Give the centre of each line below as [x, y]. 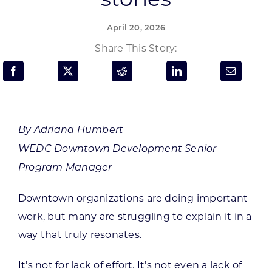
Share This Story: [136, 48]
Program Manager [65, 168]
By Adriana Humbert [71, 130]
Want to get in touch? [92, 156]
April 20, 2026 [136, 29]
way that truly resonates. [80, 234]
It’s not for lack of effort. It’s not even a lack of [130, 265]
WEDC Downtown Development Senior [117, 149]
